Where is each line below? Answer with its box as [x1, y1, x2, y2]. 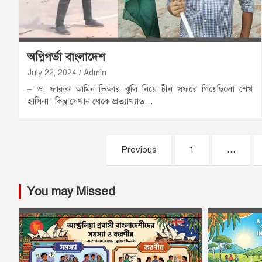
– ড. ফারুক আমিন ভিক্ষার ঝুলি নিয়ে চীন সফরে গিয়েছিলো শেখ [27, 84, 253, 95]
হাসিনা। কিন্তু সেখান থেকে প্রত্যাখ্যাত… [27, 96, 153, 107]
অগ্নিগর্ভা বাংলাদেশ [27, 50, 105, 64]
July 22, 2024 [27, 68, 77, 78]
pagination [18, 158, 103, 182]
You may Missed [27, 184, 115, 199]
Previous [121, 144, 157, 156]
